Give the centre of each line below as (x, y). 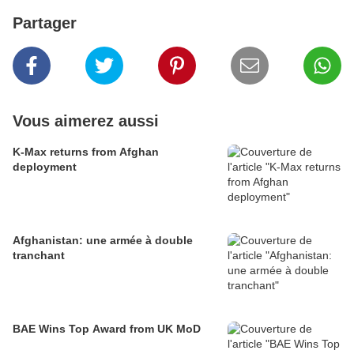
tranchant (39, 256)
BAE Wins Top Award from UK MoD (107, 329)
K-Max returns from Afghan (86, 152)
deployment (45, 167)
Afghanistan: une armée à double (103, 241)
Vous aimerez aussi (86, 121)
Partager (45, 23)
